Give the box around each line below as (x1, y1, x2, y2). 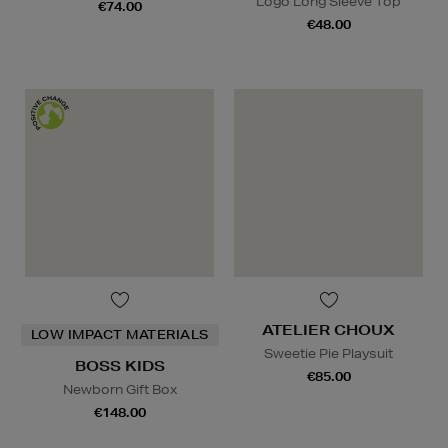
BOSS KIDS (74, 356, 165, 375)
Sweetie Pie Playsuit (264, 344, 393, 362)
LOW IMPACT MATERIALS (30, 325, 209, 343)
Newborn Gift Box (62, 380, 177, 398)
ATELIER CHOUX (262, 320, 395, 339)
